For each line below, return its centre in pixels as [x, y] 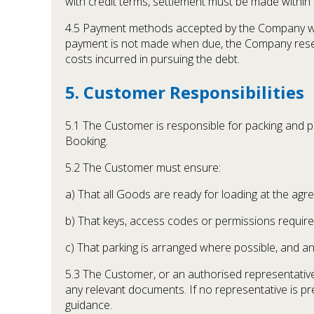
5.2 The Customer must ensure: [143, 167]
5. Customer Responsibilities [185, 93]
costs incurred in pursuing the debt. [152, 59]
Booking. [87, 141]
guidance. [89, 305]
